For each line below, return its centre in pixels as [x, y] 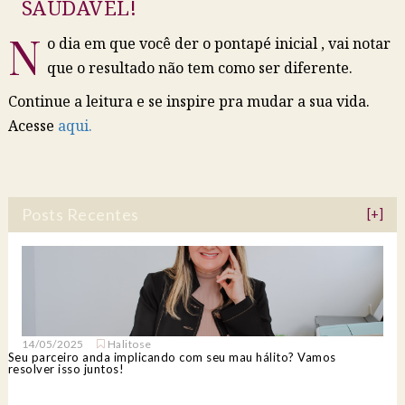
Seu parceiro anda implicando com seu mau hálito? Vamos [172, 358]
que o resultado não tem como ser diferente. [199, 68]
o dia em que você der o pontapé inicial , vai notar [218, 44]
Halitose [129, 344]
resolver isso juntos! [66, 369]
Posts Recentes [80, 215]
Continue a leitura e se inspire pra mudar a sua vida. [188, 102]
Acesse [33, 126]
